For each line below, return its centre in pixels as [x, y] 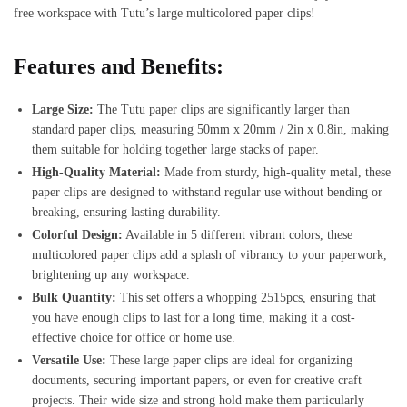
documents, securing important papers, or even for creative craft [197, 381]
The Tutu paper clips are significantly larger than [222, 110]
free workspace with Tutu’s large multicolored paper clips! [164, 14]
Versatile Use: [69, 361]
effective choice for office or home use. [134, 338]
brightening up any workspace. [111, 275]
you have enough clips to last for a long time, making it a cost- [194, 318]
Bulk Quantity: [74, 298]
